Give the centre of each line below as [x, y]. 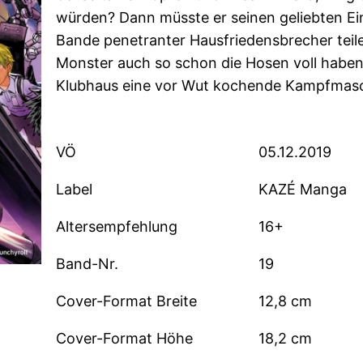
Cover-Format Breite [127, 301]
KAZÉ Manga [302, 190]
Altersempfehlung [117, 227]
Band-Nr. [88, 264]
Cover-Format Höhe [125, 339]
